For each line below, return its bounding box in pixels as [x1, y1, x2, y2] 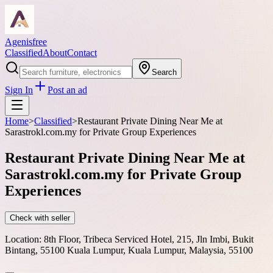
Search [152, 68, 177, 77]
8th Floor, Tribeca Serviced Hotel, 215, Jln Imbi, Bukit [44, 233, 253, 244]
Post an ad [48, 85, 87, 95]
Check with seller [10, 213, 70, 222]
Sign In [5, 85, 33, 95]
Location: [5, 233, 41, 244]
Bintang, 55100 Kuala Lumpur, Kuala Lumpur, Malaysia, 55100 [5, 244, 253, 255]
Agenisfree [5, 37, 47, 47]
